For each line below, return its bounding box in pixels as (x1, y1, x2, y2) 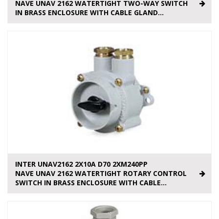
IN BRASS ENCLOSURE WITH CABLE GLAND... (15, 8, 164, 18)
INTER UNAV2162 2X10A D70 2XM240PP (15, 159, 148, 169)
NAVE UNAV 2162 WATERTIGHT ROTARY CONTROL (15, 169, 187, 178)
